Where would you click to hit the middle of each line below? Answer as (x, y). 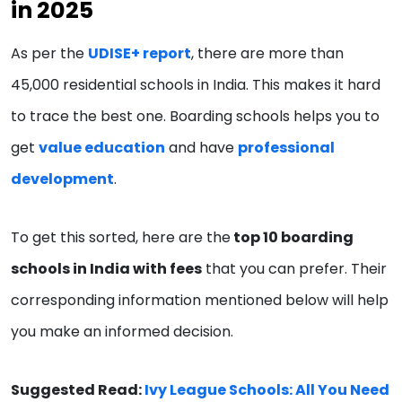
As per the (49, 53)
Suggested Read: (78, 389)
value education (102, 147)
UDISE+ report (140, 53)
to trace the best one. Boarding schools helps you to (195, 116)
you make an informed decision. (124, 331)
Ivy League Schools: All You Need (267, 389)
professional (286, 147)
